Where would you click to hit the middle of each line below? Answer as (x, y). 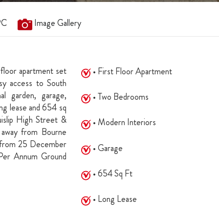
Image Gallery (58, 23)
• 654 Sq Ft (111, 173)
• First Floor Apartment (131, 71)
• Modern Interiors (123, 122)
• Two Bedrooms (120, 97)
